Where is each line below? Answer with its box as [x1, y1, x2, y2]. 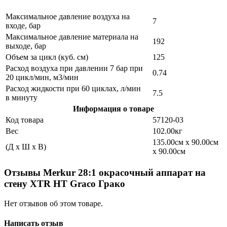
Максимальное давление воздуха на [6, 12, 130, 21]
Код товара [6, 116, 44, 125]
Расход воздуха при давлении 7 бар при [6, 64, 143, 73]
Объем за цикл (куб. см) [6, 53, 88, 62]
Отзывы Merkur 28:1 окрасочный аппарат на [4, 167, 206, 178]
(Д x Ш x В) [6, 142, 46, 152]
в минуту [6, 93, 37, 102]
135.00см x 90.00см [153, 138, 218, 147]
